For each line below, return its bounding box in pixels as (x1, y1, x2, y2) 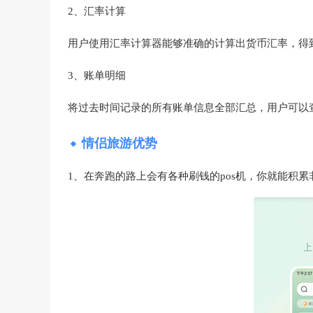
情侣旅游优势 (82, 136, 157, 150)
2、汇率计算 (68, 6, 126, 17)
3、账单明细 (68, 70, 126, 81)
